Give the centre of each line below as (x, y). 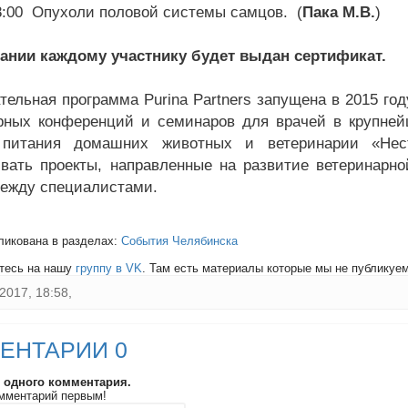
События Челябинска (179, 241)
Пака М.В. (339, 12)
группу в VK (109, 268)
